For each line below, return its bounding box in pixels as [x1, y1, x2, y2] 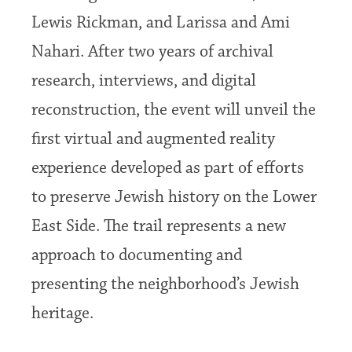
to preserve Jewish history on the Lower [31, 187, 317, 207]
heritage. [31, 303, 94, 324]
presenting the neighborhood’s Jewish [31, 274, 300, 295]
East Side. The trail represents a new [31, 216, 287, 236]
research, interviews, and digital [31, 71, 257, 91]
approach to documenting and [31, 245, 243, 266]
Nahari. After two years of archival [31, 42, 274, 62]
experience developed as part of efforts [31, 158, 305, 178]
